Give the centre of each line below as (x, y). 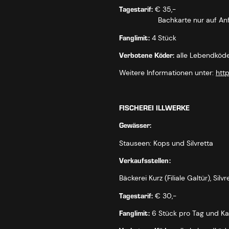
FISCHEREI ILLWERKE (154, 108)
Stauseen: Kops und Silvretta (166, 143)
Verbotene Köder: (147, 55)
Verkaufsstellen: (145, 161)
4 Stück (163, 38)
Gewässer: (135, 126)
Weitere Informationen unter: (167, 73)
